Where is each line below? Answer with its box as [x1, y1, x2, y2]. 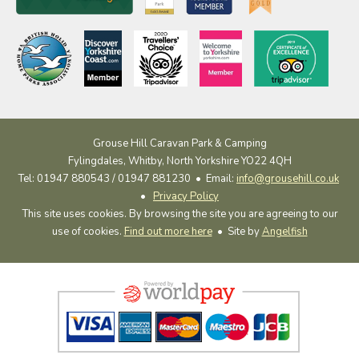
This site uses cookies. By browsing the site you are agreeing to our [21, 206, 338, 221]
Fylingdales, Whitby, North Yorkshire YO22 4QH [67, 153, 292, 168]
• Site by [212, 224, 262, 239]
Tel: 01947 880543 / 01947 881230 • [18, 171, 206, 186]
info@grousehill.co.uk [236, 171, 339, 186]
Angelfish [261, 224, 308, 239]
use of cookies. [51, 224, 124, 239]
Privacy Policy [153, 188, 219, 204]
